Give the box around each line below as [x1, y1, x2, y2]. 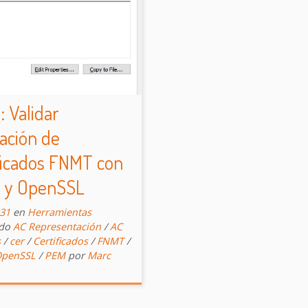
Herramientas [27, 205, 91, 219]
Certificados [33, 234, 88, 247]
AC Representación [13, 219, 101, 233]
